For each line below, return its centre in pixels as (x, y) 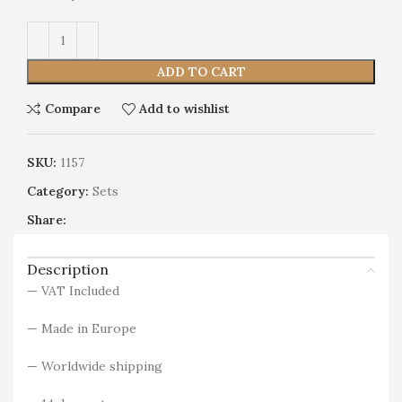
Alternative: (61, 31)
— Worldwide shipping (95, 366)
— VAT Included (73, 290)
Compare (72, 109)
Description (68, 269)
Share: (47, 219)
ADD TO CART (201, 71)
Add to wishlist (185, 109)
